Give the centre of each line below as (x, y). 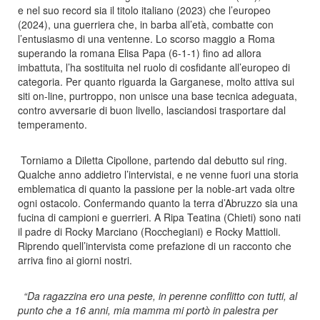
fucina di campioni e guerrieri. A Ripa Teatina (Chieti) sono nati (159, 217)
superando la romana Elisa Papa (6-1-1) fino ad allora (140, 52)
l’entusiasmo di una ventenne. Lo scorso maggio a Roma (146, 38)
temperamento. (115, 124)
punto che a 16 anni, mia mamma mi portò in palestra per (148, 310)
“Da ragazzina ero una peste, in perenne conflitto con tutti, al (160, 295)
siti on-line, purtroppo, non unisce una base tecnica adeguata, (157, 95)
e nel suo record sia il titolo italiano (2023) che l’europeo (144, 10)
